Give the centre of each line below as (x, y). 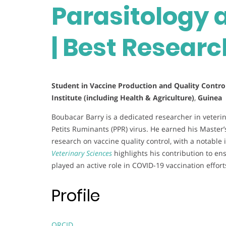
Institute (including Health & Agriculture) (123, 98)
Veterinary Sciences (82, 153)
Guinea (209, 98)
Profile (76, 195)
